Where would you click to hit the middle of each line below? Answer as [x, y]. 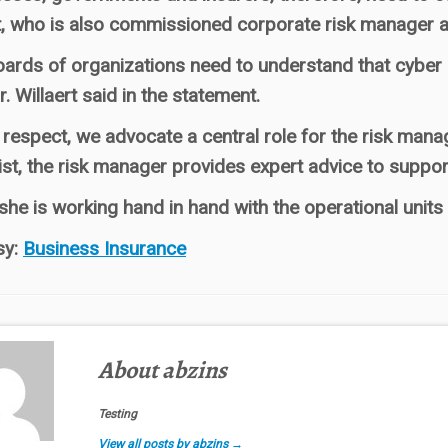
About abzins [162, 370]
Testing [117, 414]
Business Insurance [104, 248]
